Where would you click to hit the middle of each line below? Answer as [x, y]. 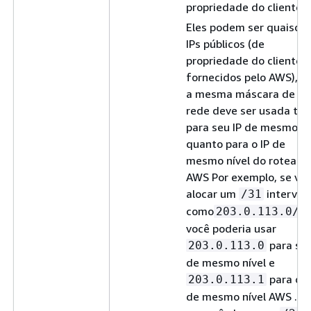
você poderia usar [231, 228]
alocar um [212, 193]
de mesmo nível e [230, 262]
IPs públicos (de [225, 43]
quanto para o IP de [236, 143]
